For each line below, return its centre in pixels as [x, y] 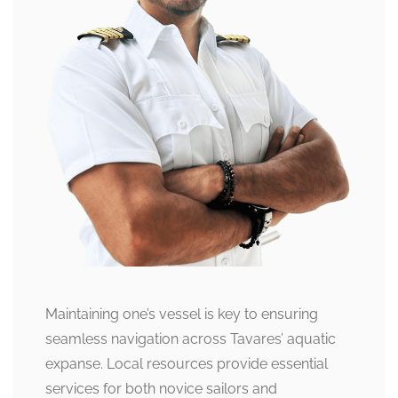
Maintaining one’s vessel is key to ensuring [182, 314]
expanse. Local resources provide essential [187, 364]
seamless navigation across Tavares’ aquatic [191, 339]
